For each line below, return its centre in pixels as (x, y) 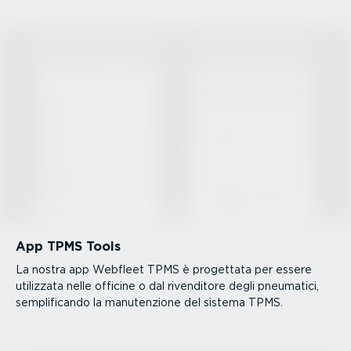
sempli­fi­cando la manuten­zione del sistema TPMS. (149, 303)
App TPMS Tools (68, 247)
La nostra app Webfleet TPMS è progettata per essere (164, 270)
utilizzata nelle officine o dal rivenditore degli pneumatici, (167, 286)
